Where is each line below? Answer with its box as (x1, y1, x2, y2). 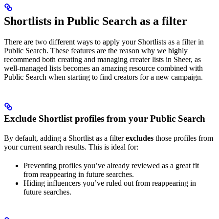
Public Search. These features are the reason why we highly (4, 46, 188, 55)
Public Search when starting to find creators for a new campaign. (4, 72, 203, 81)
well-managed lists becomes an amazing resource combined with (4, 64, 203, 72)
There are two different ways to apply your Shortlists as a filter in (4, 37, 204, 46)
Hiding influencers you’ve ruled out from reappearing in (23, 178, 196, 187)
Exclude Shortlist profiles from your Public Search (4, 113, 205, 124)
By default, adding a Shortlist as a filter (4, 133, 126, 142)
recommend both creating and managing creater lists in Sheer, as (4, 55, 201, 64)
